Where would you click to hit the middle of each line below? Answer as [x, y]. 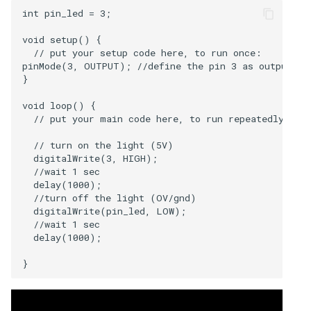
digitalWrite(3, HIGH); [90, 159]
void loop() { [59, 106]
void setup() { [62, 40]
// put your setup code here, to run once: [142, 53]
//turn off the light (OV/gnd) [109, 198]
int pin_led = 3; [69, 14]
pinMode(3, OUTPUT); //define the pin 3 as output [157, 66]
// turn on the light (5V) [98, 145]
